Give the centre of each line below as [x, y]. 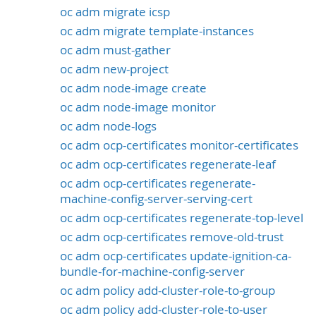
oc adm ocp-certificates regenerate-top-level [182, 218]
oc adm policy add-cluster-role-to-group [168, 290]
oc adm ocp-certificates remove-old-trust [172, 237]
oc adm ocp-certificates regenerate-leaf [168, 164]
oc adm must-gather [115, 50]
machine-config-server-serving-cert [156, 199]
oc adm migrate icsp [115, 12]
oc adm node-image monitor [138, 107]
